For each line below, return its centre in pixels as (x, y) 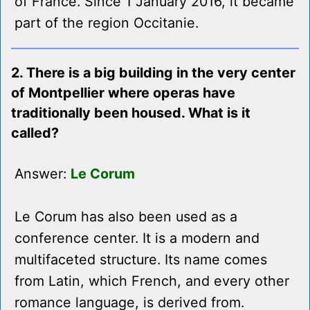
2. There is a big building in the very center (153, 73)
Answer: (43, 174)
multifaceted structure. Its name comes (141, 260)
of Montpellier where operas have (123, 93)
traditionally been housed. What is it (131, 113)
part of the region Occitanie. (107, 23)
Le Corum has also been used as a (126, 217)
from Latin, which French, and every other (152, 281)
